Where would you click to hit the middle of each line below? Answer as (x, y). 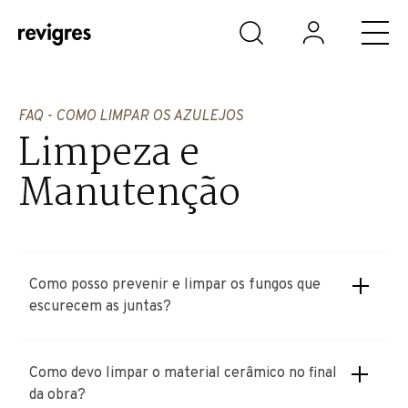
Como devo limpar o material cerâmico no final (183, 373)
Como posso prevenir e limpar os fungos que (175, 285)
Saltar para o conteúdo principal (114, 22)
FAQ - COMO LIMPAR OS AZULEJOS (131, 117)
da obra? (57, 395)
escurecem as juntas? (100, 307)
